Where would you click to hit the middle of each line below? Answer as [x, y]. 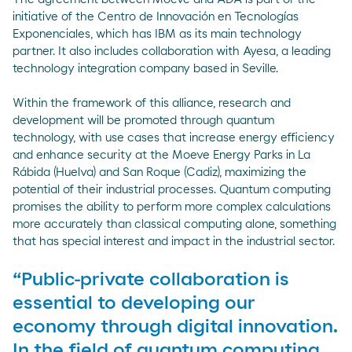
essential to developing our [134, 303]
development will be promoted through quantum [143, 120]
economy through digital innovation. [175, 326]
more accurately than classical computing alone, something [174, 224]
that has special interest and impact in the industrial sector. [174, 241]
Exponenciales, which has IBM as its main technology [157, 34]
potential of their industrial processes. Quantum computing [172, 189]
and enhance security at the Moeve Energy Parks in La [161, 155]
